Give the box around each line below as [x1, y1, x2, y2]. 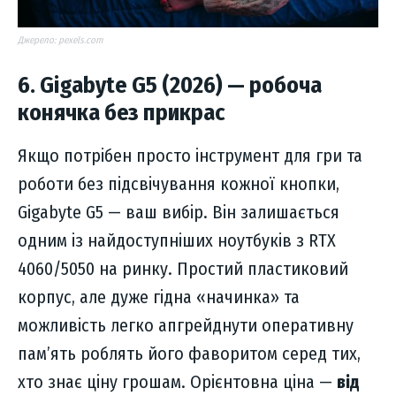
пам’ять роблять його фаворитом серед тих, [18, 343, 361, 365]
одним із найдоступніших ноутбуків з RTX [18, 230, 336, 252]
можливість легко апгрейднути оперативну [18, 315, 354, 337]
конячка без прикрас [18, 99, 225, 127]
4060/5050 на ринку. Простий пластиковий [18, 258, 348, 280]
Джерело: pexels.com [18, 34, 103, 47]
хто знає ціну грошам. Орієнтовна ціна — [18, 371, 337, 393]
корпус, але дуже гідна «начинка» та [18, 286, 300, 308]
